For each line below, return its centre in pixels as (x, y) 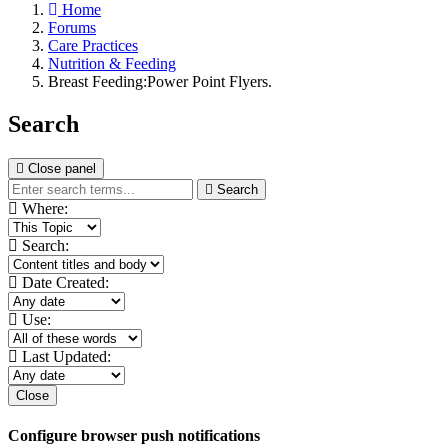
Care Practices (93, 46)
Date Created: (63, 282)
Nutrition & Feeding (112, 64)
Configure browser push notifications (134, 436)
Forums (72, 28)
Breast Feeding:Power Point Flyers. (160, 82)
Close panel (62, 168)
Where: (43, 208)
